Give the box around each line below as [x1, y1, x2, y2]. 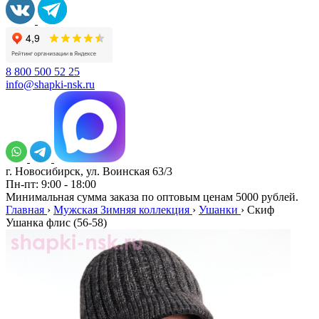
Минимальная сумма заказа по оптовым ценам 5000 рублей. [6, 191, 298, 203]
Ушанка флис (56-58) [6, 216, 107, 229]
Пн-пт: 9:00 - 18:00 [6, 178, 96, 190]
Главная [6, 204, 44, 216]
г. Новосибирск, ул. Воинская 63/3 [6, 165, 172, 177]
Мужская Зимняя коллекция [53, 204, 189, 216]
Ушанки [199, 204, 238, 216]
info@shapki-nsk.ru [6, 78, 95, 90]
